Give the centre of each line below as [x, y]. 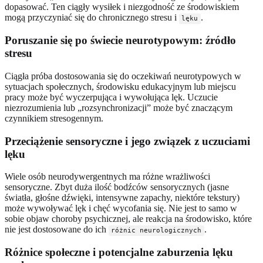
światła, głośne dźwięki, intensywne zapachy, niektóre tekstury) [122, 198]
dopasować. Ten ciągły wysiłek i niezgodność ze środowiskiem [122, 7]
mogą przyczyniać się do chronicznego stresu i [92, 18]
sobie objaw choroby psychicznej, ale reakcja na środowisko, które [128, 219]
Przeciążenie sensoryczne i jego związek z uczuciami [127, 141]
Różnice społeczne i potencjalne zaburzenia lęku [119, 252]
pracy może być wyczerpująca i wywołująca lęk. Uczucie [111, 97]
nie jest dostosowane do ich [57, 230]
